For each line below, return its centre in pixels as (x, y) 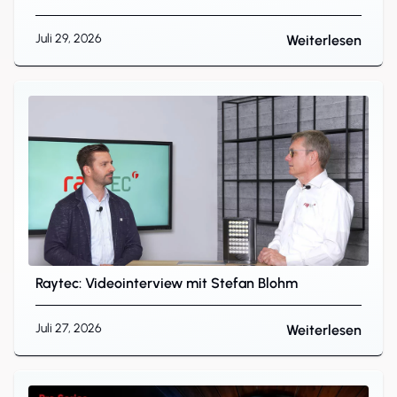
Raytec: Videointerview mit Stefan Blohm (167, 283)
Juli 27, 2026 (69, 328)
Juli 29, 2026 (69, 38)
